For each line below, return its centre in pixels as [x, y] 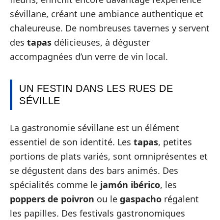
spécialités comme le [55, 185]
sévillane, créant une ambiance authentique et [107, 14]
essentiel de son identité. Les [72, 142]
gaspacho [141, 199]
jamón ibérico [130, 185]
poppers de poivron [52, 199]
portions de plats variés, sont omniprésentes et [109, 156]
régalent [180, 199]
